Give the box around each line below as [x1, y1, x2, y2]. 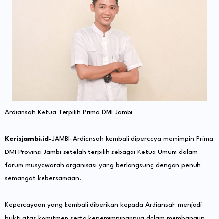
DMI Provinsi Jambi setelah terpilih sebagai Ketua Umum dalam [5, 149, 197, 156]
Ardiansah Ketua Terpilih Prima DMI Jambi [5, 109, 132, 116]
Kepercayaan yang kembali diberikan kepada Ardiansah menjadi [5, 201, 202, 209]
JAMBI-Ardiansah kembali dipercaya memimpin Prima [52, 135, 213, 143]
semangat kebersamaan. [5, 175, 81, 182]
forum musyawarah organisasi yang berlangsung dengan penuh [5, 162, 201, 169]
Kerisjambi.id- [5, 135, 52, 143]
